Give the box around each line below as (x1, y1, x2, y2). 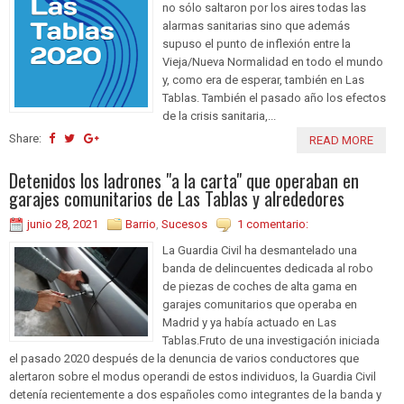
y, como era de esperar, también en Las (162, 73, 364, 87)
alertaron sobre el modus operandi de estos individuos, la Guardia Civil (9, 370, 376, 384)
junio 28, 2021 (27, 217, 98, 232)
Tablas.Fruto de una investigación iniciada (162, 334, 380, 348)
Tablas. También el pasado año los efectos (162, 91, 386, 106)
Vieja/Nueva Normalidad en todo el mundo (162, 55, 383, 69)
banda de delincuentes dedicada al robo (162, 262, 373, 276)
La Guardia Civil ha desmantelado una (162, 243, 357, 258)
